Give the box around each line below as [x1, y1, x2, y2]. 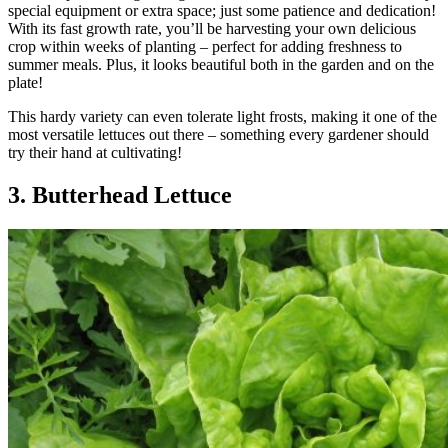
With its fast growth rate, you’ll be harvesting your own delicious [8, 20, 416, 38]
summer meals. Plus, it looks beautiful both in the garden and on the [8, 56, 434, 74]
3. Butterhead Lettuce [8, 182, 232, 209]
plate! [8, 74, 43, 92]
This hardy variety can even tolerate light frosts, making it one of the [8, 108, 437, 126]
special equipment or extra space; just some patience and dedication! [8, 2, 436, 20]
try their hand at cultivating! [8, 144, 182, 162]
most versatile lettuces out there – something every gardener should [8, 126, 429, 144]
